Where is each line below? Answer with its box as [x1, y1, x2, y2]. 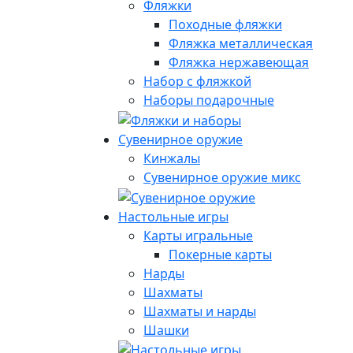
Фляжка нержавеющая [169, 54, 309, 72]
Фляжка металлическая [169, 35, 313, 53]
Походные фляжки [169, 16, 282, 34]
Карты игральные [143, 226, 253, 244]
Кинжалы [143, 149, 200, 167]
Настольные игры [118, 207, 229, 225]
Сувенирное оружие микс [143, 168, 301, 186]
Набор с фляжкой [143, 72, 251, 91]
